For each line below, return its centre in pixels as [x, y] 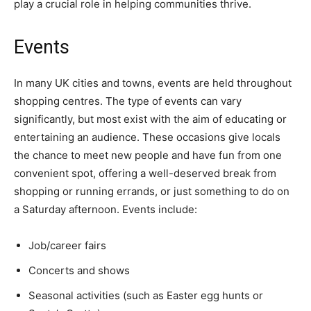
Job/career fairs [67, 246]
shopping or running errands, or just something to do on [152, 192]
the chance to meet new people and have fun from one [148, 155]
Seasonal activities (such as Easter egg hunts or [146, 296]
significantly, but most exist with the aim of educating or [150, 119]
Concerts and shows [79, 271]
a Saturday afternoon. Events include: [106, 210]
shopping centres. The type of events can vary [128, 101]
